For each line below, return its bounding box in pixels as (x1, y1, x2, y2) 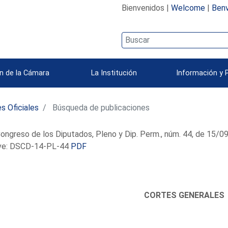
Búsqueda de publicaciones (50, 102, 150, 112)
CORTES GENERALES (144, 190, 225, 200)
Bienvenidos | (121, 3, 171, 13)
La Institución (91, 68, 137, 77)
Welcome (170, 3, 205, 13)
